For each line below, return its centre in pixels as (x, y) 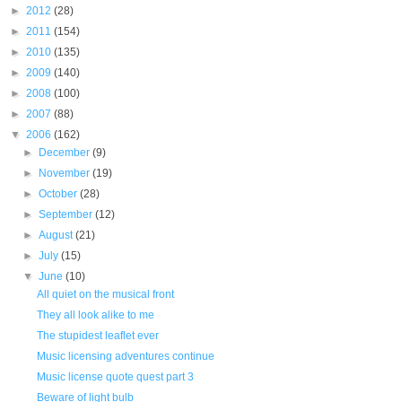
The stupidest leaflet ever (97, 336)
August (57, 235)
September (67, 214)
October (60, 194)
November (66, 173)
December (66, 153)
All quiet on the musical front (105, 294)
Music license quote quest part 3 (115, 377)
